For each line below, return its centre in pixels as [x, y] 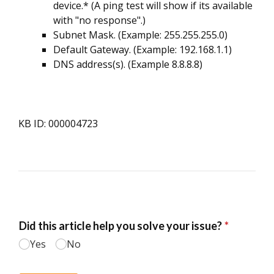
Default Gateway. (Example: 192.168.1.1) [143, 49]
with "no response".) [99, 20]
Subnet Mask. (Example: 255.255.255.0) [140, 35]
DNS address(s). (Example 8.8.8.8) [128, 64]
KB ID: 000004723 [58, 123]
